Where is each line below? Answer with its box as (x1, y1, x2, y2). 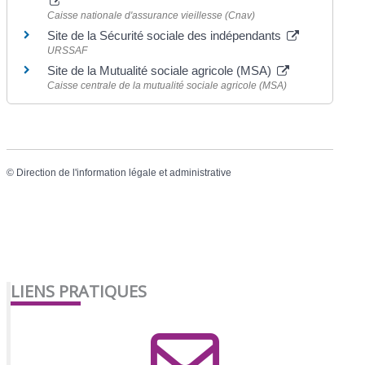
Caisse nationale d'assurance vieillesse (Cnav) (47, 9, 256, 21)
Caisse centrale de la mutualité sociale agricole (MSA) (47, 79, 288, 91)
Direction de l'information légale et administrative (16, 166, 232, 178)
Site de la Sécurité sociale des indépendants (47, 28, 285, 42)
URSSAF (47, 44, 88, 56)
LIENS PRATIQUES (11, 280, 147, 303)
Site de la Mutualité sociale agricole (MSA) (47, 63, 275, 77)
